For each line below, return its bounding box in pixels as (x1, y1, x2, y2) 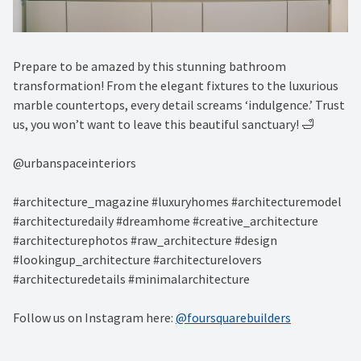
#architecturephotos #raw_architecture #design (13, 232, 277, 249)
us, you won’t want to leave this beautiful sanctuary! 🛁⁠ (13, 116, 314, 133)
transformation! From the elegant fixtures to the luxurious (13, 77, 338, 94)
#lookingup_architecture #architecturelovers (13, 251, 262, 268)
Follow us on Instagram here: (13, 309, 176, 326)
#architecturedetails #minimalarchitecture (13, 271, 250, 288)
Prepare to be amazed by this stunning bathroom (13, 58, 286, 75)
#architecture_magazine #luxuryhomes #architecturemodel (13, 193, 342, 210)
